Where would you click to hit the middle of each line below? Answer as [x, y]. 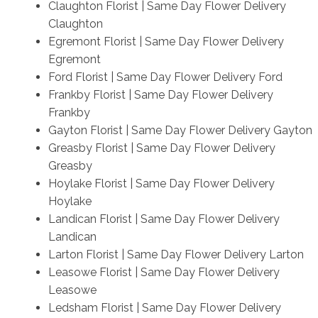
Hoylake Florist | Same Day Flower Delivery [161, 183]
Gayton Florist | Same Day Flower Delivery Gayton [180, 130]
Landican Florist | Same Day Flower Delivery [164, 219]
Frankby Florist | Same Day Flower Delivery [160, 94]
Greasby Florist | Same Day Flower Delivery [161, 148]
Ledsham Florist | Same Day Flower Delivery [164, 307]
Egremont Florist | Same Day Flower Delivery [166, 41]
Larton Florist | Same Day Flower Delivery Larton [176, 254]
